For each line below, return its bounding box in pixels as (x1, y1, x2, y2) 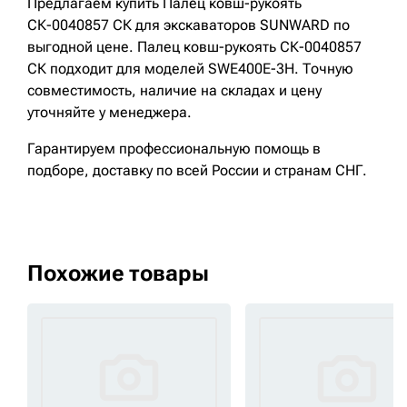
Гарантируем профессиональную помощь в (27, 140, 321, 158)
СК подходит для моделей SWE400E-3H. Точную (27, 60, 353, 78)
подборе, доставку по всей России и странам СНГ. (27, 162, 367, 180)
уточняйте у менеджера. (27, 104, 192, 122)
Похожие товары (27, 261, 209, 287)
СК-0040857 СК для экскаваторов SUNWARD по (27, 16, 350, 35)
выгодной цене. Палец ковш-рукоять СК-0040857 (27, 38, 362, 56)
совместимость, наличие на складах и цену (27, 82, 322, 100)
